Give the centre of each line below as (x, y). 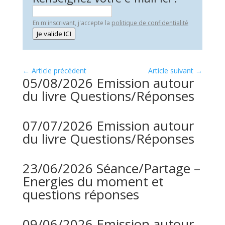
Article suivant (171, 71)
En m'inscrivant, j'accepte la (72, 23)
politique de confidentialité (150, 23)
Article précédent (59, 71)
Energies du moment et (93, 181)
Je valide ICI (54, 34)
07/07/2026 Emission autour (108, 126)
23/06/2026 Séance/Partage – (111, 168)
